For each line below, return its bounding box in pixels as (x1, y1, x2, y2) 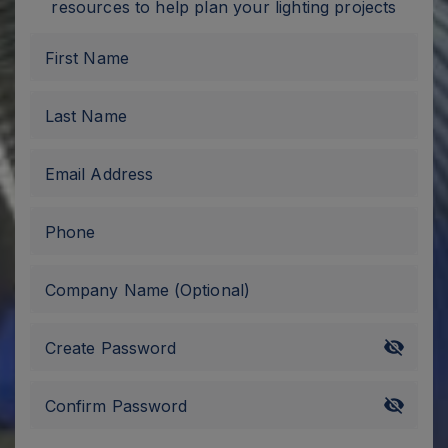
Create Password (45, 337, 177, 358)
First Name (45, 47, 129, 68)
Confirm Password (45, 395, 188, 416)
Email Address (45, 163, 154, 184)
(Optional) (174, 279, 250, 300)
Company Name (45, 279, 175, 300)
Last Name (45, 105, 127, 126)
